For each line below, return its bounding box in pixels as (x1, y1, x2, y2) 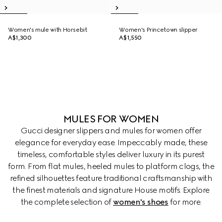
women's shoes (113, 197, 168, 207)
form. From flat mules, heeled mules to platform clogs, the (8, 162, 214, 171)
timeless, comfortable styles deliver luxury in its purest (17, 150, 205, 159)
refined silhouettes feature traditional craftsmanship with (10, 173, 212, 183)
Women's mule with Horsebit (8, 26, 87, 33)
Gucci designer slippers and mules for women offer (20, 126, 202, 135)
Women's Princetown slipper (119, 26, 198, 33)
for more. (168, 197, 202, 207)
